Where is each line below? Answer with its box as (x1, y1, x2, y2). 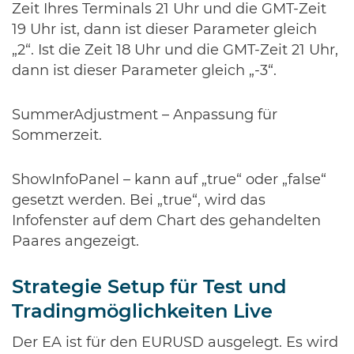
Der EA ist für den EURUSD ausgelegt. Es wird (12, 336, 338, 350)
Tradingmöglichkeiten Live (12, 303, 273, 322)
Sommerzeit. (12, 129, 102, 143)
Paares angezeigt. (12, 235, 139, 249)
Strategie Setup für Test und (12, 278, 286, 297)
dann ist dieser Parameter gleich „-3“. (12, 64, 277, 78)
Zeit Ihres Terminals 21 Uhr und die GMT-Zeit (12, 2, 326, 17)
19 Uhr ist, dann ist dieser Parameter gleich (12, 23, 317, 37)
